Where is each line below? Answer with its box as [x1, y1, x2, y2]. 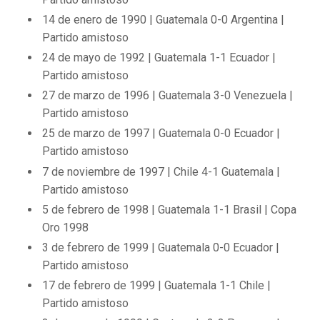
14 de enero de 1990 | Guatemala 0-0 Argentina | [42, 12, 285, 26]
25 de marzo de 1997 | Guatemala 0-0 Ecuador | [42, 126, 281, 141]
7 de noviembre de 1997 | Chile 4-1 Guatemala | [42, 164, 281, 179]
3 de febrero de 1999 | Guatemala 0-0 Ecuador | [42, 240, 280, 254]
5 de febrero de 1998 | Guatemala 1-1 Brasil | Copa [42, 202, 297, 216]
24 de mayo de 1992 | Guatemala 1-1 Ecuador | [42, 50, 276, 64]
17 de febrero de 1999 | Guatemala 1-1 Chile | [42, 279, 271, 293]
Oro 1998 [42, 220, 89, 234]
